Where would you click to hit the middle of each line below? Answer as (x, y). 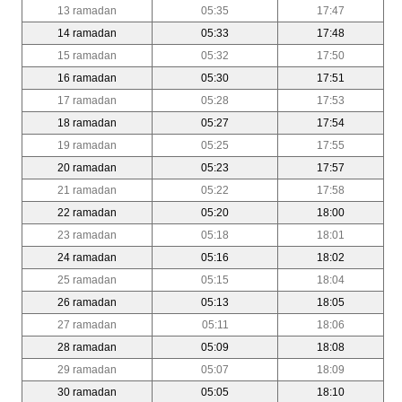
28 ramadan (87, 347)
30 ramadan (87, 392)
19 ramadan (87, 145)
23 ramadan (87, 235)
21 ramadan (87, 190)
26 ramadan (87, 302)
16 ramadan (87, 78)
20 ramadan (87, 167)
